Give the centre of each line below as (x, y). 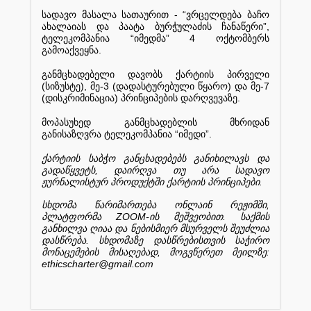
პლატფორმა (72, 217)
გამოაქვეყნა (70, 50)
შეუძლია (250, 228)
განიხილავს (221, 158)
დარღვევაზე (209, 98)
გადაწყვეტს (68, 170)
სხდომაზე (121, 240)
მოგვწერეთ (196, 252)
